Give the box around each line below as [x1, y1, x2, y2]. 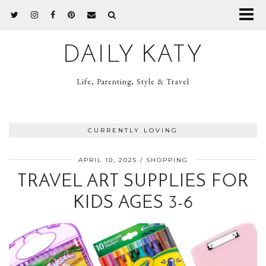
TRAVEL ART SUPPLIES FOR [17, 173, 249, 191]
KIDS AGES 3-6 [72, 194, 194, 213]
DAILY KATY [63, 44, 203, 68]
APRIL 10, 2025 [78, 156, 137, 164]
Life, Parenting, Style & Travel [77, 77, 189, 87]
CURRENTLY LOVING [88, 126, 178, 134]
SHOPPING [145, 156, 188, 164]
